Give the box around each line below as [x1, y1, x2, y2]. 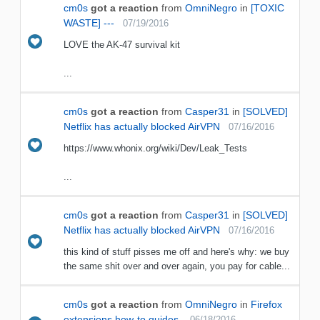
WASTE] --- [64, 17, 114, 29]
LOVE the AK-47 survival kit [64, 39, 180, 51]
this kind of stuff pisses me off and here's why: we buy [64, 246, 289, 258]
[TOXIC [251, 2, 284, 14]
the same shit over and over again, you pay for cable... [64, 261, 290, 272]
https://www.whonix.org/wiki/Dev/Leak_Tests [64, 143, 247, 154]
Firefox [251, 299, 282, 311]
